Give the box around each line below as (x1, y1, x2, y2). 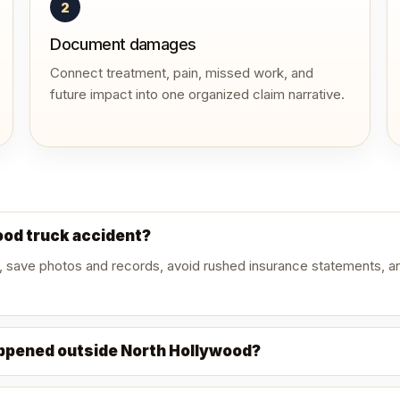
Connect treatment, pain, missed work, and (50, 64, 314, 81)
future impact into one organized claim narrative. (50, 86, 346, 103)
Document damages (50, 35, 196, 54)
